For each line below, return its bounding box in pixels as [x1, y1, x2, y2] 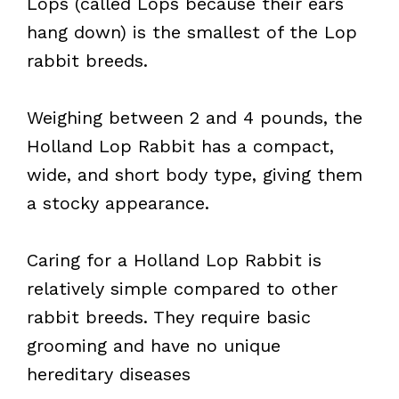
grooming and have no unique [27, 334, 281, 356]
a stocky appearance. [27, 191, 209, 214]
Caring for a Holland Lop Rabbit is [27, 248, 322, 271]
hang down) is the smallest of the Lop [27, 20, 357, 43]
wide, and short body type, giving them [27, 163, 362, 185]
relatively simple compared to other [27, 277, 338, 299]
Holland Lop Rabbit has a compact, [27, 134, 334, 157]
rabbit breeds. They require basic [27, 305, 311, 328]
